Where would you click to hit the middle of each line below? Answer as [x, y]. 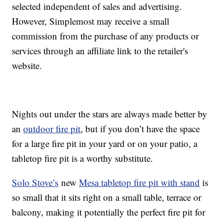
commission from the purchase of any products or [106, 36]
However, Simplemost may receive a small [91, 21]
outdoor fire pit [52, 129]
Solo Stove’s [35, 183]
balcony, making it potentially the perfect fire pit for [109, 212]
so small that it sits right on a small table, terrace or [107, 197]
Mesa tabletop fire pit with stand [140, 183]
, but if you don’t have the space [140, 129]
